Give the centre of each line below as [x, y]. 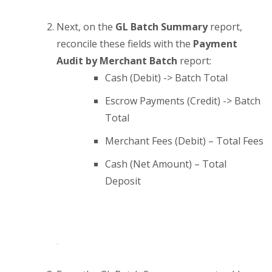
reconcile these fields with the [125, 44]
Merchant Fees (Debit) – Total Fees [185, 141]
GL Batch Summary [162, 27]
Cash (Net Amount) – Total [166, 164]
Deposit [123, 181]
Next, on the [86, 27]
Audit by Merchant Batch [117, 61]
